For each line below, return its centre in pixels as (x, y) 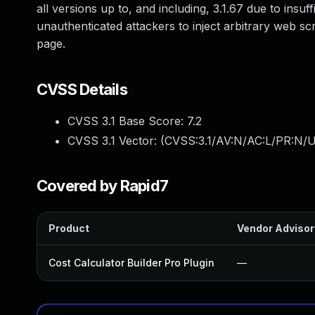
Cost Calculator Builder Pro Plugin (131, 263)
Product (69, 228)
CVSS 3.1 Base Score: (127, 121)
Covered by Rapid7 (103, 186)
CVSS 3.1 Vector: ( (116, 141)
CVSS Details (82, 89)
